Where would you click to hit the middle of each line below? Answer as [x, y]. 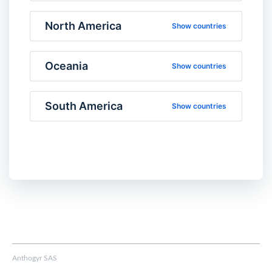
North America [83, 26]
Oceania [66, 66]
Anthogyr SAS [35, 258]
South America [84, 106]
